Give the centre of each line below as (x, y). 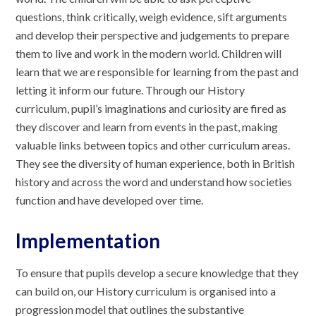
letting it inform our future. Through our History (130, 90)
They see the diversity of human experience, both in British (156, 164)
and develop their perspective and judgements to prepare (153, 35)
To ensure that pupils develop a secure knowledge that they (157, 273)
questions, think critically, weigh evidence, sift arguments (152, 17)
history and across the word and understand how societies (154, 182)
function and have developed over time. (110, 200)
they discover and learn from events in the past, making (147, 127)
